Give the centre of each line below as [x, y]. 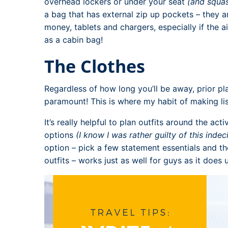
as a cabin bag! [74, 39]
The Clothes [95, 66]
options [60, 135]
